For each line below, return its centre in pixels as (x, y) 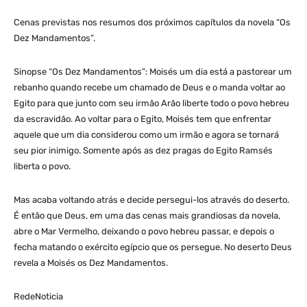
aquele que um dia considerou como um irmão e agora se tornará (146, 134)
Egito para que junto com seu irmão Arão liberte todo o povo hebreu (151, 103)
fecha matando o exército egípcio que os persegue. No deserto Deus (153, 247)
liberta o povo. (42, 166)
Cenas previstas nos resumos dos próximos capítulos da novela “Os (152, 22)
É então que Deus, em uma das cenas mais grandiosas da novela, (147, 215)
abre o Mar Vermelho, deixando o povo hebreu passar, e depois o (144, 231)
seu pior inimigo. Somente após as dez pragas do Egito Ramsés (143, 150)
